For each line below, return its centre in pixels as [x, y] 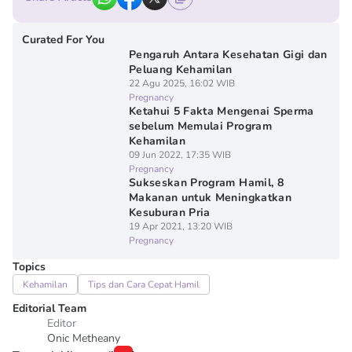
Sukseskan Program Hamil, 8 [206, 183]
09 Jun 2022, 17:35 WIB [180, 155]
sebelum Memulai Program [200, 126]
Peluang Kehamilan [180, 70]
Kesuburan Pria [169, 213]
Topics [29, 267]
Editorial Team [49, 308]
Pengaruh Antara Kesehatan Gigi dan [228, 55]
